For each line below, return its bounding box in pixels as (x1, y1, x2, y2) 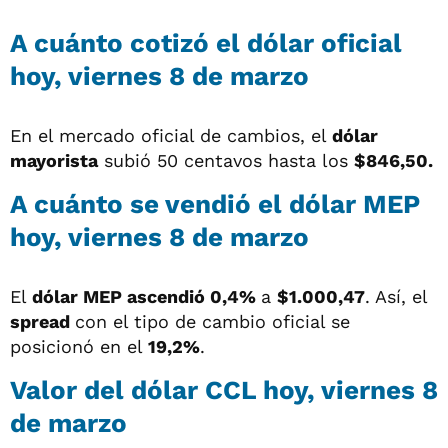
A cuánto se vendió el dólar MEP (10, 188, 420, 219)
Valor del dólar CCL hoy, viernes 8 (10, 374, 438, 405)
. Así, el (365, 285, 427, 307)
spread (10, 310, 75, 332)
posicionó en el (10, 335, 148, 357)
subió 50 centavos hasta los (98, 149, 354, 171)
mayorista (10, 149, 98, 171)
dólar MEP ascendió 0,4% (32, 285, 261, 307)
